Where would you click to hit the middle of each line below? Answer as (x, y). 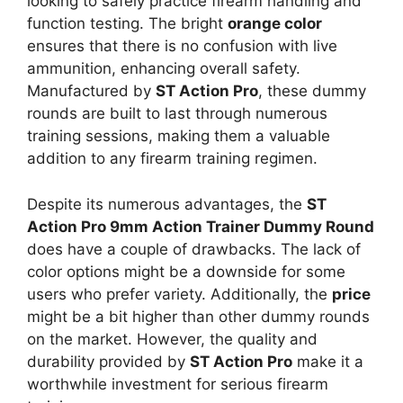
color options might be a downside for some (186, 271)
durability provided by (108, 361)
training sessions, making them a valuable (179, 136)
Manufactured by (91, 91)
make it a (328, 361)
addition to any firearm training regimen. (172, 159)
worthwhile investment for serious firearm (178, 384)
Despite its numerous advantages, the (167, 204)
